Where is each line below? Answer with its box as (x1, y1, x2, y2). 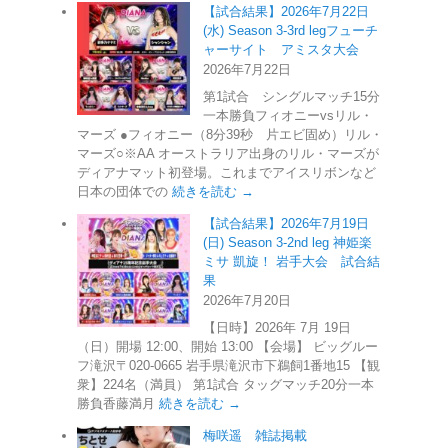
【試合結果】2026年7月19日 (203, 215, 369, 231)
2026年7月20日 (203, 292, 291, 308)
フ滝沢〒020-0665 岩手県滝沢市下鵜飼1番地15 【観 (77, 357, 380, 373)
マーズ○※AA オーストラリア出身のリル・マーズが (77, 145, 379, 161)
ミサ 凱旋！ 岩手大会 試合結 (203, 253, 380, 269)
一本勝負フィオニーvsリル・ (203, 107, 373, 123)
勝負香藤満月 (77, 395, 159, 411)
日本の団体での (77, 183, 172, 199)
